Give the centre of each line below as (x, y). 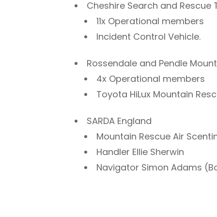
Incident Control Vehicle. (149, 36)
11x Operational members (150, 21)
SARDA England (119, 121)
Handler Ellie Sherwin (140, 152)
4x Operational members (151, 78)
